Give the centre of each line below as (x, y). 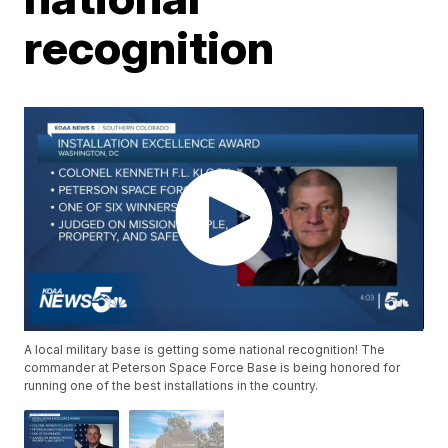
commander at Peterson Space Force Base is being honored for (212, 368)
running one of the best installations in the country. (171, 386)
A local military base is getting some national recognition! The (205, 350)
